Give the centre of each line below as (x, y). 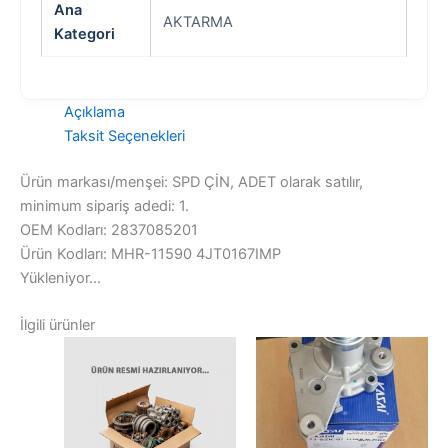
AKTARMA (198, 21)
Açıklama (94, 111)
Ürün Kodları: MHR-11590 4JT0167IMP (150, 253)
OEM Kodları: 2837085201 (109, 229)
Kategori (84, 33)
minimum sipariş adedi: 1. (104, 205)
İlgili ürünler (57, 324)
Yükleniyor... (60, 277)
